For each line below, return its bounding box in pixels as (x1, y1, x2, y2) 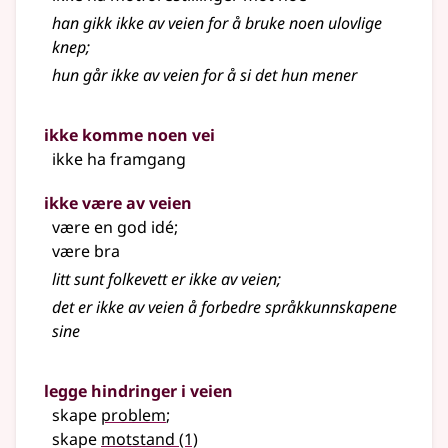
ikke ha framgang (52, 148, 186, 171)
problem (101, 404, 166, 427)
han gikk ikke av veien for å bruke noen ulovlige (52, 12, 382, 35)
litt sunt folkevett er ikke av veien (52, 268, 277, 291)
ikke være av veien (44, 192, 192, 215)
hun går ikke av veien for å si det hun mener (52, 64, 357, 87)
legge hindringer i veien (44, 380, 233, 403)
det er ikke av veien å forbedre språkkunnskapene (52, 296, 397, 319)
